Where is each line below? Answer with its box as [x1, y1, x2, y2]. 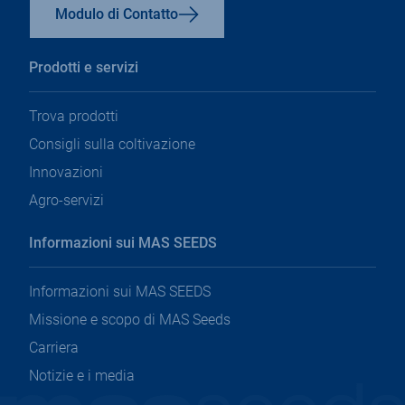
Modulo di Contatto [55, 5, 178, 24]
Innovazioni [29, 164, 103, 182]
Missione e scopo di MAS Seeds [29, 311, 231, 329]
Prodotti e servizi [29, 59, 138, 77]
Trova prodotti [29, 108, 118, 126]
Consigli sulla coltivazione [29, 136, 195, 154]
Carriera [29, 339, 79, 357]
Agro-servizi [29, 192, 104, 210]
